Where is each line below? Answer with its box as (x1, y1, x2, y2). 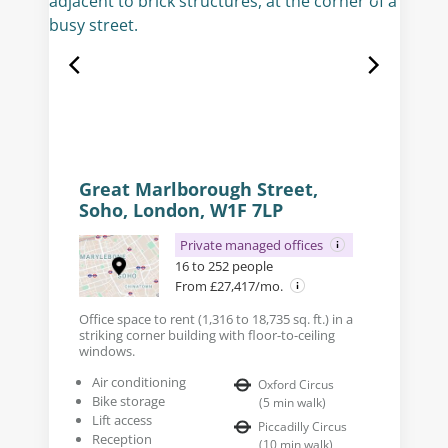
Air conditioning (91, 373, 186, 391)
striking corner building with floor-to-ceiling (78, 326, 335, 344)
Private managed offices (179, 235, 326, 254)
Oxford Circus (258, 376, 334, 393)
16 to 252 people (174, 256, 273, 275)
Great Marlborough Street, (78, 176, 318, 201)
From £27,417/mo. (174, 276, 286, 295)
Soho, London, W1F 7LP (78, 197, 283, 222)
